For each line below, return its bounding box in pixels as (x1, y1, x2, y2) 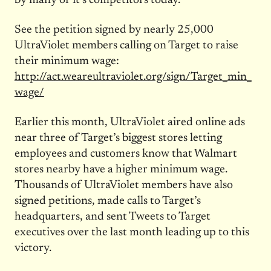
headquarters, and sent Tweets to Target (14, 211, 211, 223)
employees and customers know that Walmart (14, 148, 237, 160)
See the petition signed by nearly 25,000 (14, 24, 214, 36)
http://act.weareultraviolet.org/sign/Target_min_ (14, 71, 252, 83)
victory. (14, 242, 51, 254)
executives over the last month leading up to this (14, 226, 249, 238)
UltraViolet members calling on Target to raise (14, 39, 238, 51)
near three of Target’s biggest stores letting (14, 132, 222, 144)
